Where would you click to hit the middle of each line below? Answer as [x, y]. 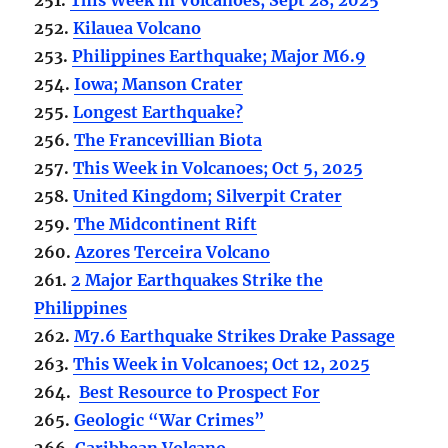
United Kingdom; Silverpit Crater [208, 195]
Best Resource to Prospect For [200, 391]
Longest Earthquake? [158, 111]
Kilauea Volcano [137, 27]
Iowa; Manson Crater [159, 83]
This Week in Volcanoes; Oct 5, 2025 [218, 167]
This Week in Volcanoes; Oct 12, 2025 [222, 363]
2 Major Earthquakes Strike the [197, 279]
